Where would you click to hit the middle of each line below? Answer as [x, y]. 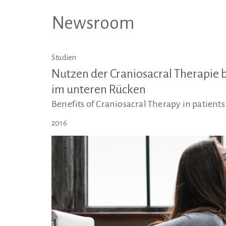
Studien [64, 58]
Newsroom [93, 23]
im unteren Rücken [99, 89]
